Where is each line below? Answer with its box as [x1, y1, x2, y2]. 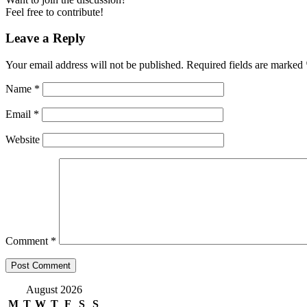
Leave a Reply [5, 31, 86, 46]
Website [5, 134, 40, 146]
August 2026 [26, 284, 82, 296]
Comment [5, 235, 51, 247]
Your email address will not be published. [5, 59, 184, 71]
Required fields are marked [186, 59, 306, 71]
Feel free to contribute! [5, 5, 103, 18]
